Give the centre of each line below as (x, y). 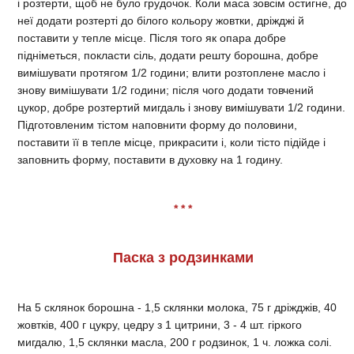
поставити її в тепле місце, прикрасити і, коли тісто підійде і (171, 142)
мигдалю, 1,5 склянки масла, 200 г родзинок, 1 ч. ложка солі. (175, 342)
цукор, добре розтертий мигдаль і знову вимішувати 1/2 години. (181, 107)
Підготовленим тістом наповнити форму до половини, (157, 124)
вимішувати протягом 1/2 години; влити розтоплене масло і (171, 72)
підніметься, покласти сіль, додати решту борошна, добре (168, 55)
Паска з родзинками (183, 257)
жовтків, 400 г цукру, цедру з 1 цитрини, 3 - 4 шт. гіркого (160, 324)
